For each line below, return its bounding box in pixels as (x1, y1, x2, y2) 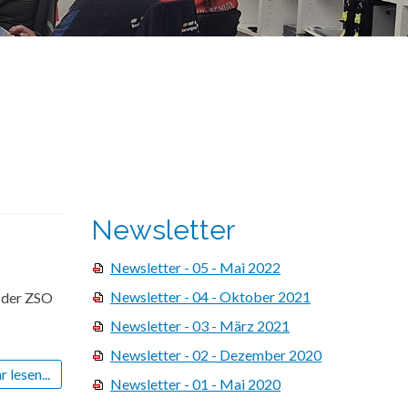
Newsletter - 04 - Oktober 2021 (110, 288, 311, 306)
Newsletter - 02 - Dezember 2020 (110, 346, 321, 364)
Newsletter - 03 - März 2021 (110, 317, 290, 335)
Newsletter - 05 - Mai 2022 (110, 259, 280, 277)
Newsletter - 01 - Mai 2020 (110, 375, 280, 393)
